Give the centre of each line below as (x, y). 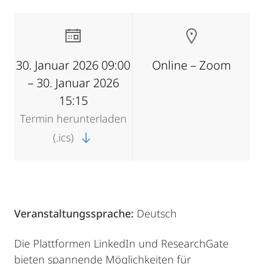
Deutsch (157, 213)
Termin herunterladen (73, 118)
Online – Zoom (191, 65)
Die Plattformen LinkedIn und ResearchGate (121, 243)
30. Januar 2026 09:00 (73, 65)
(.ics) (65, 137)
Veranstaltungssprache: (75, 213)
